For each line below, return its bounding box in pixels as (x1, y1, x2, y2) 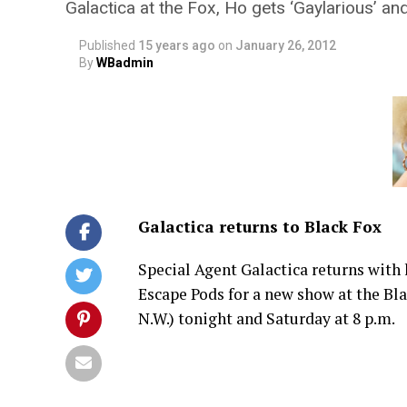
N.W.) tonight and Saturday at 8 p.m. (138, 308, 395, 329)
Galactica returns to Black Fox (138, 216, 382, 237)
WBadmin (96, 55, 154, 70)
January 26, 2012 (235, 38, 336, 53)
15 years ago (138, 38, 215, 53)
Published (79, 38, 135, 53)
